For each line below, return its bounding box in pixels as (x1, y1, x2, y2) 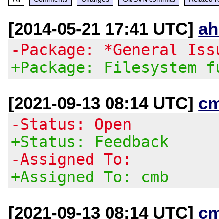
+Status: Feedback (11, 132, 169, 151)
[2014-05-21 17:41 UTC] (8, 19, 199, 38)
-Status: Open (11, 115, 132, 133)
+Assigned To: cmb (11, 168, 169, 186)
